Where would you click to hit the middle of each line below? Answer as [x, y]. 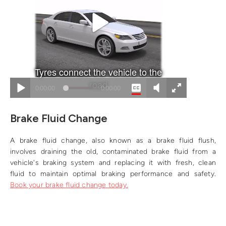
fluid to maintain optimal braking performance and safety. [113, 174]
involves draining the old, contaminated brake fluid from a [113, 151]
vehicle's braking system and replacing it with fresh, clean [113, 162]
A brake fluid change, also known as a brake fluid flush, [113, 140]
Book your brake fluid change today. [69, 185]
